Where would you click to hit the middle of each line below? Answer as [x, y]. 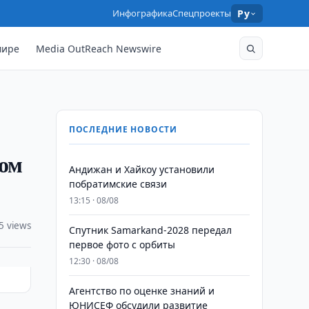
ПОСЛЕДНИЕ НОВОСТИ [123, 129]
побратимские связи [118, 184]
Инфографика [143, 13]
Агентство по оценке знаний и [141, 291]
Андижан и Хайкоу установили [141, 169]
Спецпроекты [202, 13]
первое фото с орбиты [122, 245]
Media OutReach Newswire [99, 48]
